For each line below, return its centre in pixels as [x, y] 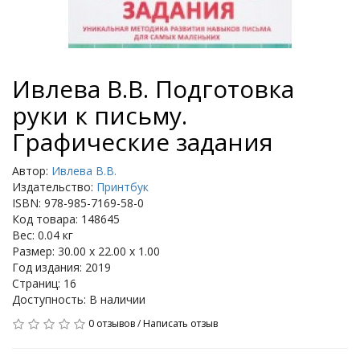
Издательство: [54, 187]
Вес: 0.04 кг [43, 235]
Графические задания [143, 142]
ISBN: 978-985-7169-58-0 [78, 203]
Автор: [32, 171]
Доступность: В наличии [79, 299]
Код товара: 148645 [66, 219]
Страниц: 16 [44, 283]
